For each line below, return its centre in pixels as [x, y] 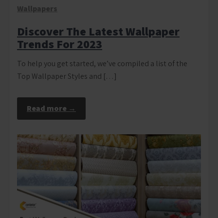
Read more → [51, 108]
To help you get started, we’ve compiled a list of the [102, 63]
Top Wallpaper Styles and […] [67, 76]
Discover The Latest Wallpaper [98, 31]
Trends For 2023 [60, 44]
